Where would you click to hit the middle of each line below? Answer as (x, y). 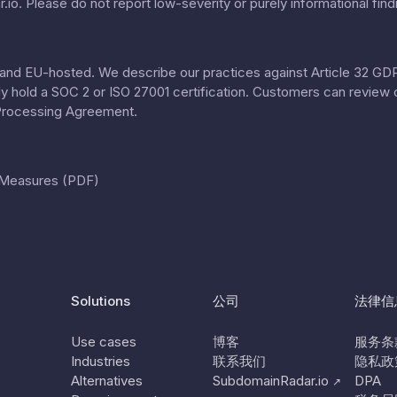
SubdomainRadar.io (270, 380)
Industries (100, 361)
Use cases (103, 341)
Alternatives (106, 380)
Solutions (100, 300)
